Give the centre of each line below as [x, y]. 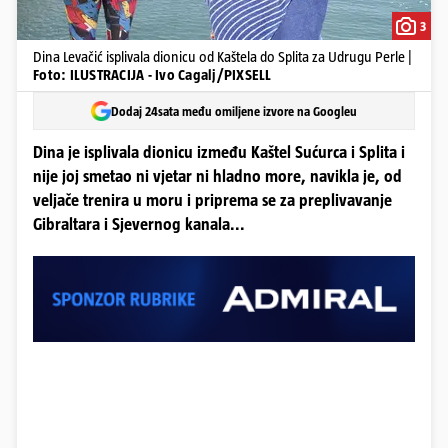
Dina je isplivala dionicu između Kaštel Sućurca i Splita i [219, 152]
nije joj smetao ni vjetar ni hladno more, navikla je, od [217, 176]
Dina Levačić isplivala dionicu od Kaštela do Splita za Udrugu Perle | [222, 56]
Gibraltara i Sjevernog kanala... [139, 224]
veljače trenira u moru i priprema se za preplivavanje [212, 200]
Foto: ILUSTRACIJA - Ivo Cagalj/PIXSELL [152, 74]
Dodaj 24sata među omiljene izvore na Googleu [234, 111]
